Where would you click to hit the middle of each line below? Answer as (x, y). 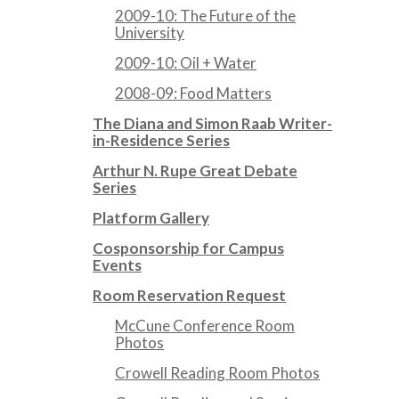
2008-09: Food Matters (193, 94)
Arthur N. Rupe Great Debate (195, 171)
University (150, 33)
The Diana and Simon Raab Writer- (212, 124)
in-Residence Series (161, 141)
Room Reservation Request (189, 296)
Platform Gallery (151, 218)
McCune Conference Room (205, 326)
